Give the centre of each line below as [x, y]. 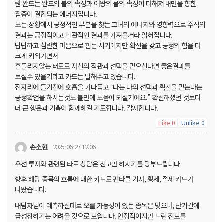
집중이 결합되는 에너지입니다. [56, 14]
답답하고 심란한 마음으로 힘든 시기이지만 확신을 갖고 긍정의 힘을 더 [108, 45]
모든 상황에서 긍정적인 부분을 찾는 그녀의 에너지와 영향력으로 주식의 [110, 24]
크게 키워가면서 [36, 55]
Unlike [191, 122]
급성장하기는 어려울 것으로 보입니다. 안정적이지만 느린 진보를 [100, 215]
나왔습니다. [30, 190]
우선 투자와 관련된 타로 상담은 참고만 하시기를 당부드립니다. [98, 163]
